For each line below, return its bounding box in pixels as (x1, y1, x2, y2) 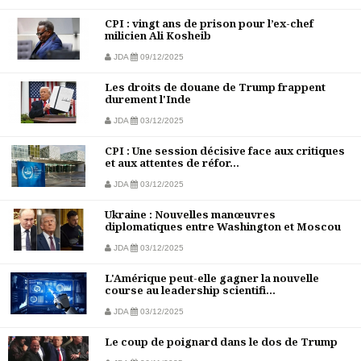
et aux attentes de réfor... (105, 156, 239, 171)
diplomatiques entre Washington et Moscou (105, 219, 341, 234)
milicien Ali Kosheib (105, 28, 211, 44)
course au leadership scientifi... (105, 283, 276, 298)
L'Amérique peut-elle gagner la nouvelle (105, 271, 319, 286)
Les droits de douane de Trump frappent (105, 80, 326, 95)
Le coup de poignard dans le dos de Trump (105, 334, 338, 350)
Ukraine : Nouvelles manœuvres (105, 207, 276, 222)
